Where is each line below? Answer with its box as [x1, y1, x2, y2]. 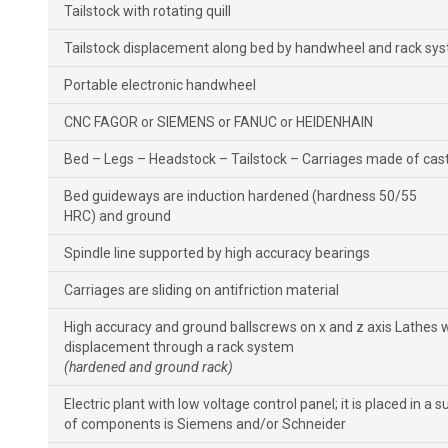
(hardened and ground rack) [64, 358, 233, 375]
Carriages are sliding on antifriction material [64, 281, 339, 298]
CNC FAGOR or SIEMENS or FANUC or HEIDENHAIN [64, 113, 373, 130]
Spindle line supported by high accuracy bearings [64, 244, 370, 261]
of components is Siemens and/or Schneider [64, 415, 346, 432]
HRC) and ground [64, 207, 171, 224]
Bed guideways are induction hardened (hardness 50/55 [64, 187, 417, 204]
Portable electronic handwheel [64, 76, 256, 93]
